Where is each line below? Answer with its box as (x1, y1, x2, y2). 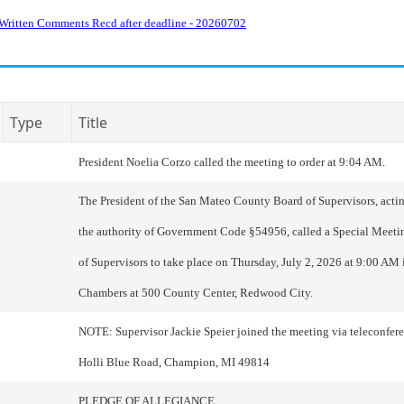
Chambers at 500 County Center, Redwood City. (78, 286, 313, 299)
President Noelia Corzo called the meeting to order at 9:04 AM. (78, 155, 385, 169)
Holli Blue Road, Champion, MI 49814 (78, 355, 270, 369)
